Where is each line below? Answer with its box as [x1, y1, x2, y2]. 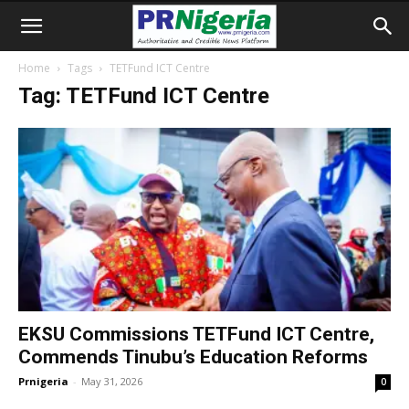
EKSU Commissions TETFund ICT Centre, [18, 323, 374, 346]
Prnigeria [18, 374, 68, 389]
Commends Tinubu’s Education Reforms [18, 346, 368, 369]
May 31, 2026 [81, 374, 142, 389]
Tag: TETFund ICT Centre [18, 83, 269, 109]
